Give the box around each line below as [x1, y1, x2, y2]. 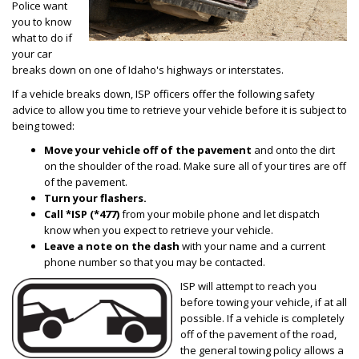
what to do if [12, 30, 72, 45]
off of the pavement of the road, [180, 327, 337, 341]
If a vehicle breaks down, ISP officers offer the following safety [12, 87, 315, 101]
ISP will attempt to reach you [180, 279, 317, 293]
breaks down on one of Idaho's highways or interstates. [12, 63, 284, 77]
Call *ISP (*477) [44, 207, 122, 221]
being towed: [12, 119, 75, 133]
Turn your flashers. [44, 191, 147, 205]
